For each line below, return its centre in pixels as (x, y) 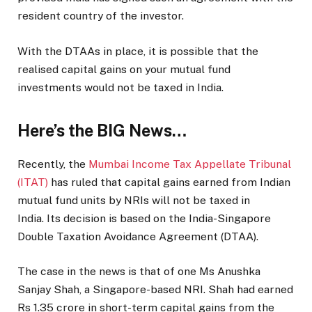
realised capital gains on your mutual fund (124, 69)
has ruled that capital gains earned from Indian (169, 182)
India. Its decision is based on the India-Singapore (144, 218)
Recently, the (53, 164)
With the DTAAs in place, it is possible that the (138, 51)
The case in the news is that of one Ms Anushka (139, 272)
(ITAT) (33, 182)
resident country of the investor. (101, 16)
